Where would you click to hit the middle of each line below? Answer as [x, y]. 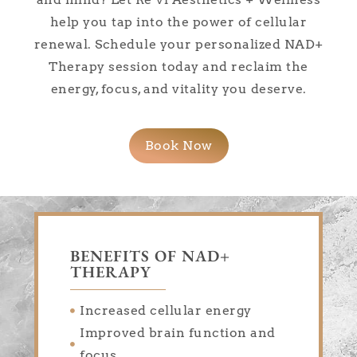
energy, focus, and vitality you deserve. [178, 89]
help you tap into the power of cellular [178, 22]
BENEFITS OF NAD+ [150, 256]
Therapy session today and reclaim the [178, 67]
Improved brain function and [178, 333]
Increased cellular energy [166, 311]
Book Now [178, 145]
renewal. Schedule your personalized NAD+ [178, 45]
